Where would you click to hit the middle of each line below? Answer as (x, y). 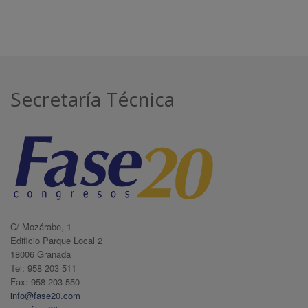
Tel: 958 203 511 (43, 267)
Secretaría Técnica (92, 99)
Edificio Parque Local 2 (56, 240)
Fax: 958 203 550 (45, 281)
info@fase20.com (45, 295)
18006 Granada (41, 254)
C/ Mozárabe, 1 (41, 226)
